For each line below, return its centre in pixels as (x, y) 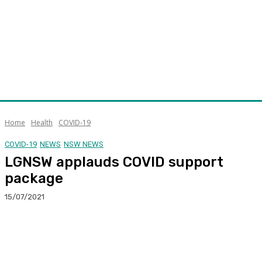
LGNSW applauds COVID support (114, 162)
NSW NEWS (84, 144)
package (34, 178)
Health (42, 123)
